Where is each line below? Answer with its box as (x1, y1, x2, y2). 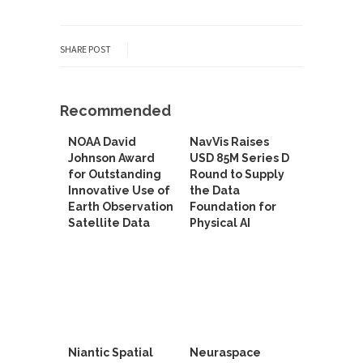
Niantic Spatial (68, 346, 153, 359)
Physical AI (190, 216, 250, 229)
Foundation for (190, 200, 276, 213)
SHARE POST (60, 43, 111, 55)
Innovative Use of (68, 184, 170, 197)
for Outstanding (68, 168, 161, 181)
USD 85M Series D (190, 152, 289, 164)
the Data (190, 184, 240, 197)
